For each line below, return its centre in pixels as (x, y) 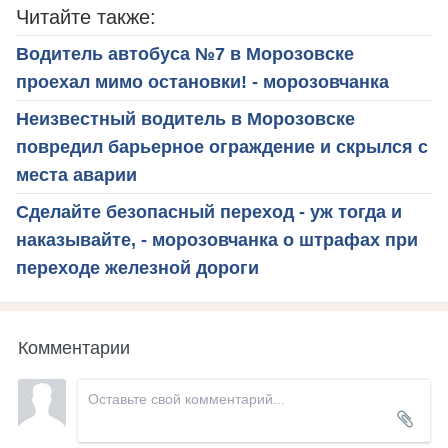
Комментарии (74, 345)
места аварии (76, 174)
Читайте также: (86, 16)
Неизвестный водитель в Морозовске (185, 118)
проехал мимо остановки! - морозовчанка (202, 81)
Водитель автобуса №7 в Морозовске (185, 53)
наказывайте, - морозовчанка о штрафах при (217, 239)
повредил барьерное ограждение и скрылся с (222, 146)
